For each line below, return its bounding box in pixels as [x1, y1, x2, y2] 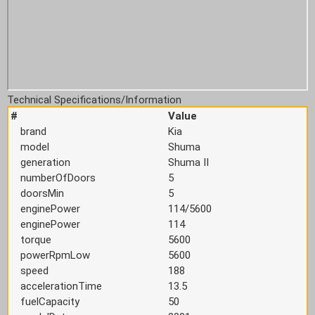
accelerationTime [20, 280, 102, 292]
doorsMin [20, 187, 64, 200]
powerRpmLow [20, 249, 90, 262]
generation [20, 156, 70, 169]
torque [20, 233, 51, 246]
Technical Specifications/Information [7, 94, 181, 106]
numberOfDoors [20, 172, 96, 184]
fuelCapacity [20, 295, 79, 308]
